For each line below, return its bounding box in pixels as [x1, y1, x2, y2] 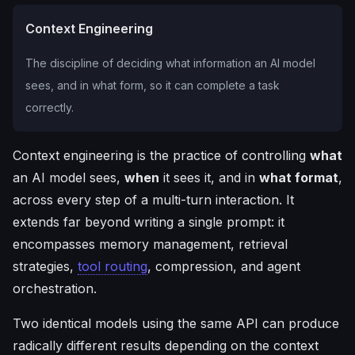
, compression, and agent [147, 258, 300, 274]
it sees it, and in [159, 170, 259, 185]
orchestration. [13, 281, 97, 296]
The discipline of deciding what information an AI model [25, 56, 315, 70]
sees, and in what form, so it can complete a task [25, 78, 280, 92]
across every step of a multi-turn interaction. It [13, 192, 294, 208]
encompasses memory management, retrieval [13, 236, 288, 252]
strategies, [13, 258, 78, 274]
